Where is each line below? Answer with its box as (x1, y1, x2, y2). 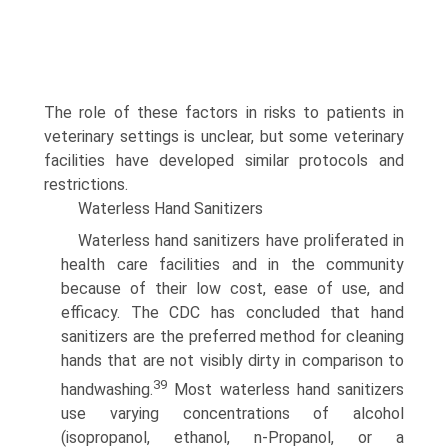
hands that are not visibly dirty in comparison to (61, 350, 404, 370)
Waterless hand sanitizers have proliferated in (78, 230, 404, 250)
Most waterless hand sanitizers (167, 380, 404, 400)
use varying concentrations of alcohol (61, 404, 404, 424)
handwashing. (61, 380, 153, 400)
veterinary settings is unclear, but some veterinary (44, 126, 404, 146)
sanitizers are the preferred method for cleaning (61, 326, 404, 346)
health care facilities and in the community (61, 254, 404, 274)
